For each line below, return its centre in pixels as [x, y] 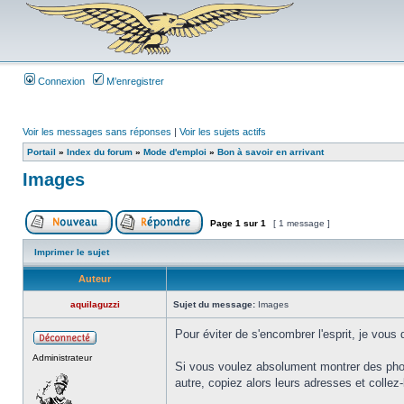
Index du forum [100, 152]
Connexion [60, 81]
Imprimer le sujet [72, 252]
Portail [41, 152]
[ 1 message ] [302, 223]
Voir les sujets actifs [223, 132]
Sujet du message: [214, 304]
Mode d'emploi [175, 152]
